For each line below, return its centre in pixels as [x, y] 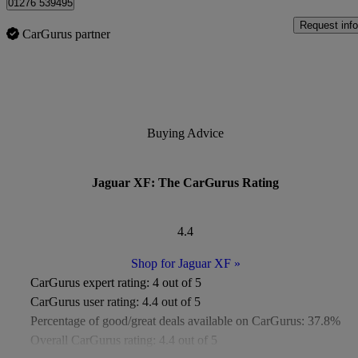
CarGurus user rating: [85, 301]
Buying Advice [185, 133]
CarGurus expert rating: [90, 282]
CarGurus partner [66, 34]
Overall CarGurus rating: [93, 340]
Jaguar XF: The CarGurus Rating [185, 182]
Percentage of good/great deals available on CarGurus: [167, 320]
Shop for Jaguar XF [181, 263]
